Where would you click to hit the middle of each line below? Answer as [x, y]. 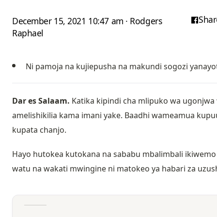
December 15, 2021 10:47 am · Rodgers [87, 21]
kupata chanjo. [39, 130]
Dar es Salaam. [41, 101]
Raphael [28, 33]
